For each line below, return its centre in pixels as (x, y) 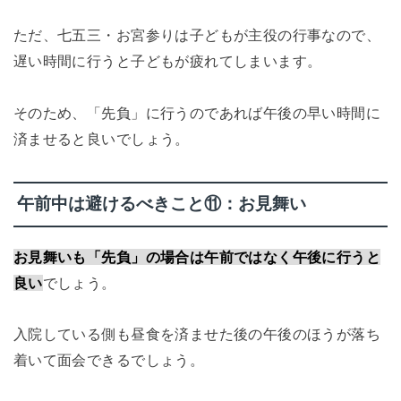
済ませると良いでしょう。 (101, 139)
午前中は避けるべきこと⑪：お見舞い (161, 204)
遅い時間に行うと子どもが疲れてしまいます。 (167, 61)
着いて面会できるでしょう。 (109, 360)
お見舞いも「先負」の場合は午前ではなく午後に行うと (197, 256)
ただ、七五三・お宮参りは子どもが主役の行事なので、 (197, 35)
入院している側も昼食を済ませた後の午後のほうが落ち (197, 334)
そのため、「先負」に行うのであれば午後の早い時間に (197, 113)
